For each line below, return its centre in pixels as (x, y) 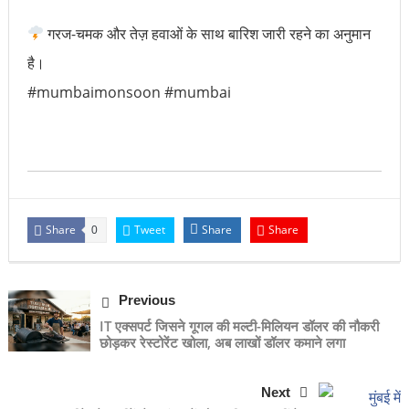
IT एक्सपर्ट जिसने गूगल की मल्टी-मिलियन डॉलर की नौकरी (239, 325)
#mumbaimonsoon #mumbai (129, 92)
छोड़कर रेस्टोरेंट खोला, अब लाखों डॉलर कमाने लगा (222, 342)
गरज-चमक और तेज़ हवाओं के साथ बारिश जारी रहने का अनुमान (208, 33)
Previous (147, 299)
